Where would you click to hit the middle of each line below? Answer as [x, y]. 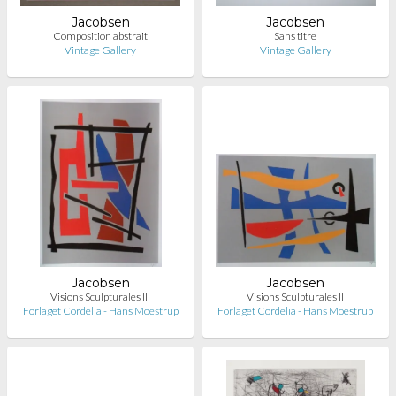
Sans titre [296, 36]
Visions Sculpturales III [101, 297]
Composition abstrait [101, 36]
